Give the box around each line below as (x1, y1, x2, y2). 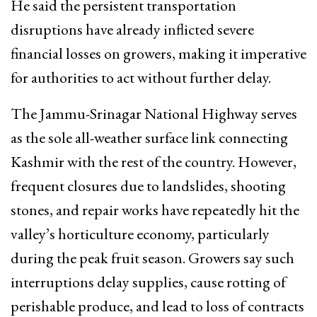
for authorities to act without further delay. (11, 67, 271, 88)
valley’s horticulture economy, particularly (11, 223, 270, 244)
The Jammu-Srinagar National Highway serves (11, 103, 297, 124)
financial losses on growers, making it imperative (11, 42, 306, 64)
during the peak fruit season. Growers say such (11, 247, 294, 268)
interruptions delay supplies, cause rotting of (11, 271, 286, 292)
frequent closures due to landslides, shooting (11, 175, 286, 196)
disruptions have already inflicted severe (11, 18, 254, 40)
